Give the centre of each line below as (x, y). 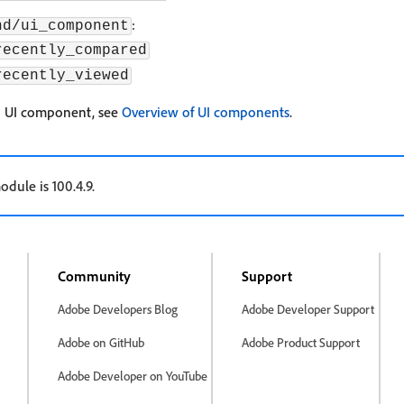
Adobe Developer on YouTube (133, 376)
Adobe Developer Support (308, 309)
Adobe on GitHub (101, 342)
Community (94, 276)
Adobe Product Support (301, 342)
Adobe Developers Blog (118, 309)
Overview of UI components (206, 112)
